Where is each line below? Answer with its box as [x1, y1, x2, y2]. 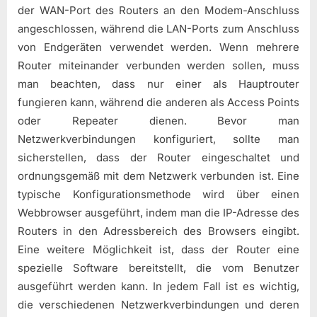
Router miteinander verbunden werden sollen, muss [18, 59, 299, 73]
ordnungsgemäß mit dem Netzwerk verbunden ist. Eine [18, 169, 299, 183]
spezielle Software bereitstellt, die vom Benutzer [18, 261, 299, 275]
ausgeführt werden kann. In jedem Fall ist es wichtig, [18, 279, 299, 294]
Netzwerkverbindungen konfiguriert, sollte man [18, 132, 299, 146]
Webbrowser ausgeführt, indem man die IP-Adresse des [18, 206, 299, 220]
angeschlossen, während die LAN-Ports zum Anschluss [18, 22, 299, 36]
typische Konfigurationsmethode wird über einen [18, 188, 299, 202]
